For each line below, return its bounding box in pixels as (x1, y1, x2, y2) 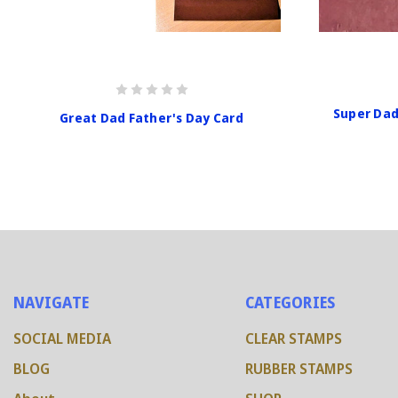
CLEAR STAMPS (244, 329, 342, 349)
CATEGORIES (244, 292, 336, 314)
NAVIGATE (13, 292, 89, 314)
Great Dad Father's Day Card (60, 108, 243, 126)
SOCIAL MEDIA (13, 329, 111, 349)
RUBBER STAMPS (244, 359, 353, 379)
